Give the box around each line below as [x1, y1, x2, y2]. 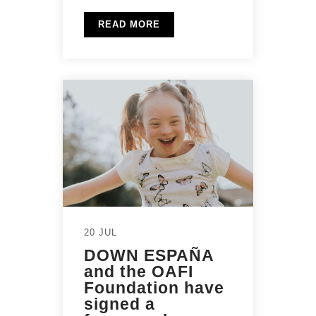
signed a [84, 295, 155, 314]
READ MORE [98, 19, 160, 30]
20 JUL [84, 227, 117, 238]
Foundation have [84, 279, 224, 298]
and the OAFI [84, 262, 193, 281]
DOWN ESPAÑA [84, 246, 214, 265]
